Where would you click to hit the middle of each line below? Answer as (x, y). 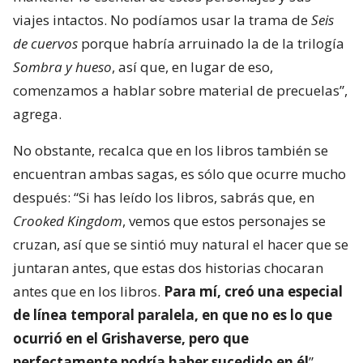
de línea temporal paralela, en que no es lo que (173, 315)
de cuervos (45, 44)
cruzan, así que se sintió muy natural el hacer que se (181, 245)
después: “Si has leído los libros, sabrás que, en (164, 198)
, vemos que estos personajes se (224, 221)
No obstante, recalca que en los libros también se (171, 151)
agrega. (37, 114)
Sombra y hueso (62, 67)
